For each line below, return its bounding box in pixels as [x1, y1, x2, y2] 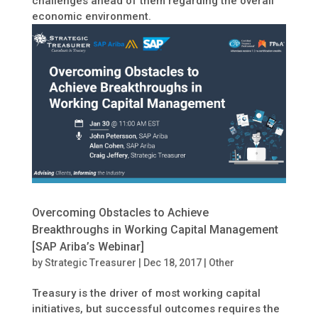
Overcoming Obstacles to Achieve [31, 206, 209, 220]
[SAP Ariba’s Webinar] [31, 240, 144, 254]
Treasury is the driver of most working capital [31, 287, 261, 300]
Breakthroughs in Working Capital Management [31, 223, 278, 237]
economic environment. [31, 10, 151, 23]
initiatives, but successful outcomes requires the [31, 302, 280, 316]
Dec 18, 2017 [143, 257, 202, 269]
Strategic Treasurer [44, 257, 136, 269]
